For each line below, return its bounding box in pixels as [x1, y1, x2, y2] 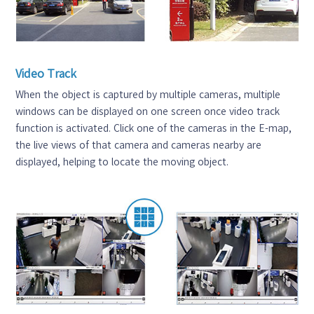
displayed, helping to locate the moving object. [15, 156, 229, 167]
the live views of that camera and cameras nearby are [15, 139, 262, 150]
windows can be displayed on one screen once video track [15, 106, 280, 116]
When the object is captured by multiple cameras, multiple [15, 89, 281, 100]
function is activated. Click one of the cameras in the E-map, [15, 123, 292, 133]
